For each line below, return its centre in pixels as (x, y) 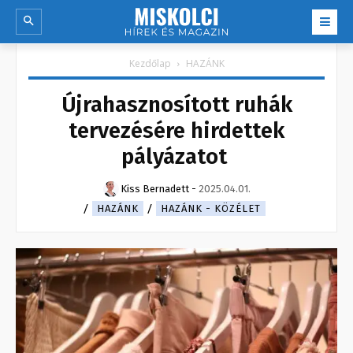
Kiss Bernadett (154, 189)
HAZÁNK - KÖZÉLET (211, 209)
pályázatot (176, 157)
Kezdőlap (150, 64)
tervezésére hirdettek (176, 131)
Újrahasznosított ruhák (176, 105)
